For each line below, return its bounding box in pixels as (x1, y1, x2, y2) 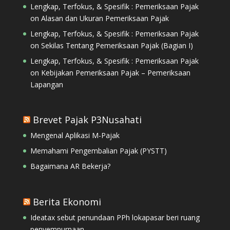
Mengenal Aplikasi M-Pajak (30, 130, 120, 141)
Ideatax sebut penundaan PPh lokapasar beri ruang (30, 212, 200, 222)
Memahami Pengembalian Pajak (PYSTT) (30, 146, 167, 156)
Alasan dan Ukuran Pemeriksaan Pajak (41, 13, 169, 24)
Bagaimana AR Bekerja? (30, 161, 110, 171)
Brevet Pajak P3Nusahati (32, 113, 142, 126)
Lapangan (30, 80, 63, 90)
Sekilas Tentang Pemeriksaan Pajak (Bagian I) (41, 41, 193, 51)
